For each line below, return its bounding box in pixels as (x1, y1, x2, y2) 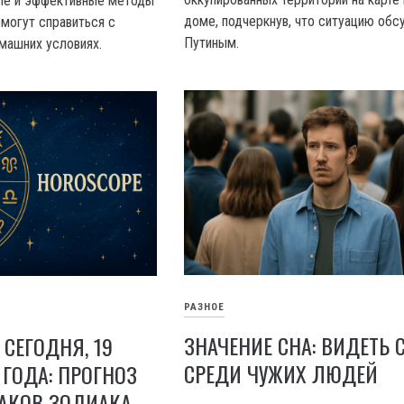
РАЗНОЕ (184, 301, 225, 314)
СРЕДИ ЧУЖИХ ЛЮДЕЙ (184, 356, 379, 390)
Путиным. (184, 34, 240, 52)
